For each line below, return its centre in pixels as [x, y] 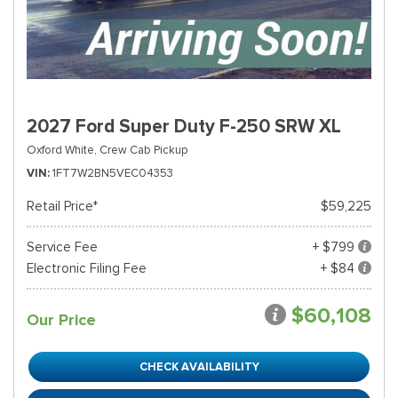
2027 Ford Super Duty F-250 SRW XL [184, 126]
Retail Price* [62, 206]
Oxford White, [62, 150]
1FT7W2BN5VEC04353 [113, 173]
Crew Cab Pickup [143, 150]
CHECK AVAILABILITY [199, 366]
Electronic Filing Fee [87, 268]
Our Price [61, 320]
